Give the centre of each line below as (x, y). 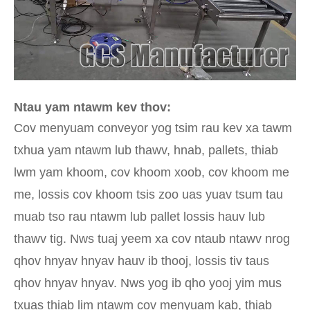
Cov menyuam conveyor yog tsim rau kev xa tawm (153, 128)
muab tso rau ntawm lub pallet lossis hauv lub (139, 217)
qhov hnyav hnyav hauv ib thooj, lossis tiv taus (142, 261)
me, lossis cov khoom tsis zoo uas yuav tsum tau (148, 195)
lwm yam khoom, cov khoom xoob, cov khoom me (152, 173)
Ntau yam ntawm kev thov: (92, 108)
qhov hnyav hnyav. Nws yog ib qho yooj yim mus (148, 283)
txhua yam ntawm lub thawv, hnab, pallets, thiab (146, 151)
